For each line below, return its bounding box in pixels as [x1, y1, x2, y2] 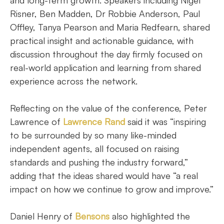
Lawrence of [10, 116, 63, 127]
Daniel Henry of [10, 210, 75, 221]
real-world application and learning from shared [10, 62, 201, 73]
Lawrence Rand [63, 116, 125, 127]
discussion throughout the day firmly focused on [10, 48, 202, 59]
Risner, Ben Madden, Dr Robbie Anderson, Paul [10, 8, 200, 19]
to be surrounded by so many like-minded [10, 129, 176, 140]
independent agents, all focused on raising [10, 143, 179, 154]
